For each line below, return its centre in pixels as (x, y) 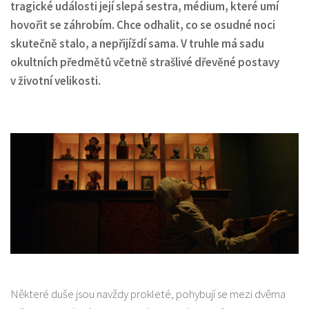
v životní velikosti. (56, 80)
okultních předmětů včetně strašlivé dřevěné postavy (145, 62)
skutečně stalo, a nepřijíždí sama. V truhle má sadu (137, 43)
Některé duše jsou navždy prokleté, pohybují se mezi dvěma (148, 293)
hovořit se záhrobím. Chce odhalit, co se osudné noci (143, 24)
